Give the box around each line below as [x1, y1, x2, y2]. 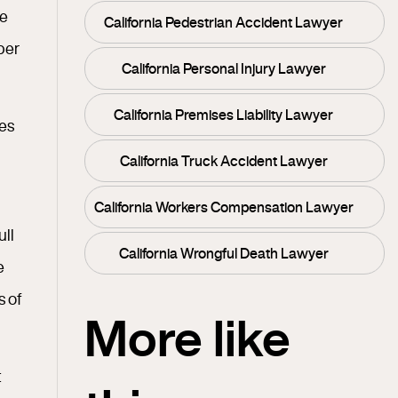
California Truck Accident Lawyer [119, 154, 328, 168]
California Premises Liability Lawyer [114, 107, 334, 122]
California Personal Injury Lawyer [121, 61, 326, 76]
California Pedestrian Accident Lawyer [104, 15, 344, 29]
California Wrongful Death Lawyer [118, 246, 329, 260]
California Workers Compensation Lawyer [93, 200, 354, 214]
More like [84, 313, 291, 362]
